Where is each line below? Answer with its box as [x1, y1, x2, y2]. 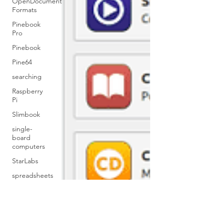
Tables [12, 200, 31, 209]
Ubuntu [12, 186, 35, 194]
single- [12, 124, 32, 133]
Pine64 [12, 58, 32, 66]
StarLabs [12, 156, 38, 165]
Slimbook [12, 110, 40, 119]
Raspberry [12, 87, 43, 95]
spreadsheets [12, 171, 53, 180]
